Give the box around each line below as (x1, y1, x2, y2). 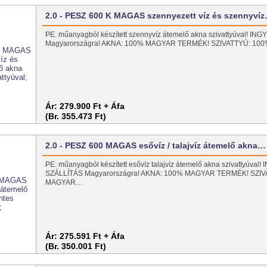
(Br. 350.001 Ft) (45, 241, 107, 251)
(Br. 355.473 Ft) (45, 111, 107, 121)
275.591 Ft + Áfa (60, 231, 125, 241)
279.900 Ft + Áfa (60, 101, 125, 111)
